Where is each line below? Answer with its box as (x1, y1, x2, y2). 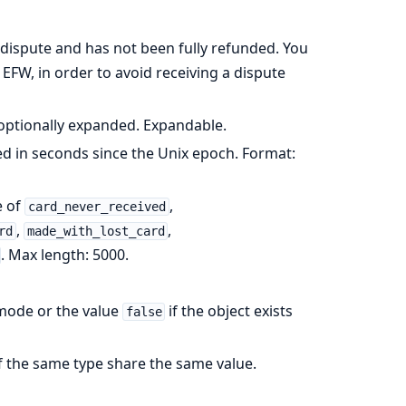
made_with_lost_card (26, 223, 165, 238)
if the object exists (165, 300, 294, 321)
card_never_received (28, 198, 167, 214)
